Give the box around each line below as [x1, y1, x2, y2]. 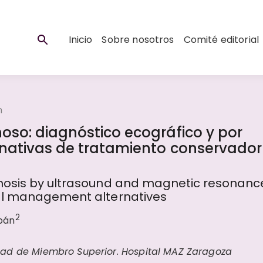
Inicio [68, 33, 93, 46]
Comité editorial [183, 33, 259, 46]
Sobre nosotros [102, 33, 174, 46]
